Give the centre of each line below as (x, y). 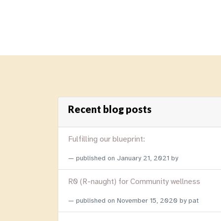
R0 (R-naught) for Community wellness (134, 182)
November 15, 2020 (147, 201)
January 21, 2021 (143, 158)
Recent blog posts (110, 109)
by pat (188, 201)
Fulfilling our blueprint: (107, 139)
